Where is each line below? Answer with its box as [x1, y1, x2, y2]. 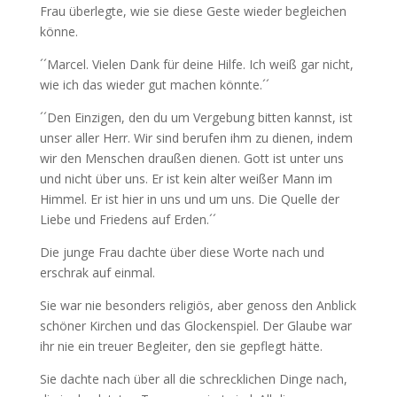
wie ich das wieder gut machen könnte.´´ [39, 76, 269, 94]
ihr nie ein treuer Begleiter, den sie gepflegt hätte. [39, 338, 323, 355]
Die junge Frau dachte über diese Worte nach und [39, 244, 324, 261]
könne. [39, 23, 78, 41]
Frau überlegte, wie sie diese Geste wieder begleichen [39, 3, 346, 20]
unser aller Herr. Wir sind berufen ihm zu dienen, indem [39, 129, 353, 147]
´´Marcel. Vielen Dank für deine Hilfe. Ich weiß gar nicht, [39, 56, 354, 74]
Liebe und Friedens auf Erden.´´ [39, 211, 216, 229]
